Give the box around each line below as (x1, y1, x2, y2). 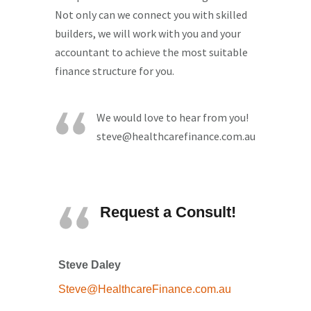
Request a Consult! (100, 203, 236, 221)
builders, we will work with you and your (55, 26, 241, 40)
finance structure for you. (55, 64, 174, 78)
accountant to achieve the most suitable (55, 45, 248, 59)
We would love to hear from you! (96, 110, 249, 124)
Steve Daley (58, 259, 121, 271)
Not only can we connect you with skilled (55, 8, 247, 22)
